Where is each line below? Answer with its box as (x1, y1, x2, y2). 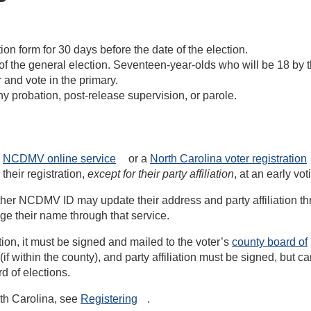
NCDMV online (3, 153, 78, 165)
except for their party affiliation (87, 168, 234, 180)
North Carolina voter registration (150, 153, 307, 165)
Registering (81, 293, 137, 305)
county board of (232, 236, 308, 248)
